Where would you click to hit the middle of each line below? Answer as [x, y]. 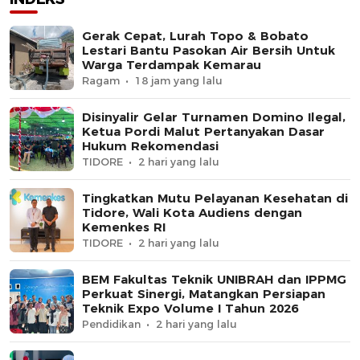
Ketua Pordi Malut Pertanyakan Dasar [203, 131]
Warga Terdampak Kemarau [172, 64]
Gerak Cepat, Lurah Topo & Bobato [195, 35]
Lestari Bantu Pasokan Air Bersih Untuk [209, 50]
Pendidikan [111, 323]
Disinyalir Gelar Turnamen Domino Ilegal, [214, 117]
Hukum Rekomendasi [150, 145]
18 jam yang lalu [179, 80]
